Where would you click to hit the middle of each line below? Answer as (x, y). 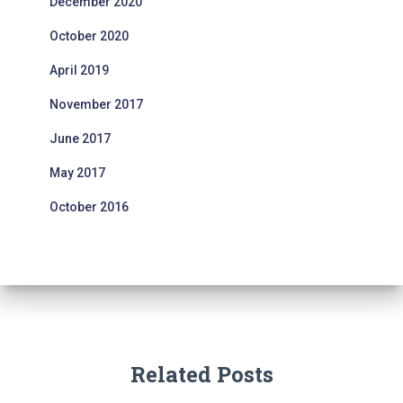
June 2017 (80, 139)
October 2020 (89, 36)
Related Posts (201, 374)
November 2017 (96, 104)
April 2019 (79, 70)
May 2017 (77, 173)
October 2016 (89, 207)
